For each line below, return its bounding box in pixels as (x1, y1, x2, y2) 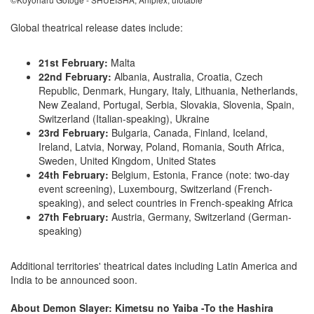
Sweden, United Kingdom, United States (39, 153, 216, 168)
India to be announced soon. (11, 272, 137, 287)
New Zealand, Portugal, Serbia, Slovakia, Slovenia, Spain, (39, 97, 294, 111)
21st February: (39, 55, 108, 69)
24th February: (39, 167, 109, 182)
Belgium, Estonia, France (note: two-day (109, 167, 289, 182)
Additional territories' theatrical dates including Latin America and (11, 258, 297, 273)
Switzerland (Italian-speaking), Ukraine (39, 111, 210, 125)
